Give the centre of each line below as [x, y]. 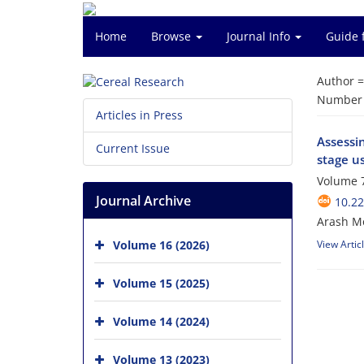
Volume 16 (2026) [161, 245]
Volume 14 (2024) [161, 321]
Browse [173, 36]
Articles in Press [139, 115]
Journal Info [260, 36]
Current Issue [133, 149]
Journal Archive [143, 201]
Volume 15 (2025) [161, 283]
